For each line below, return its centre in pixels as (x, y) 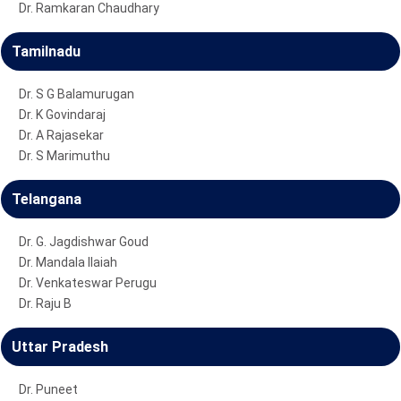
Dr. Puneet (48, 389)
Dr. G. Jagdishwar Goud (84, 241)
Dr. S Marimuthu (64, 155)
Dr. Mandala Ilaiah (68, 262)
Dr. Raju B (45, 303)
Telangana (47, 199)
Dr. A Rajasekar (61, 135)
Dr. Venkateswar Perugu (88, 282)
